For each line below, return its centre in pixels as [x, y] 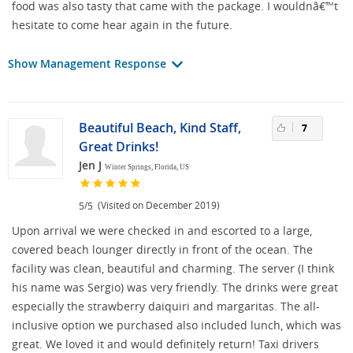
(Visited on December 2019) [156, 204]
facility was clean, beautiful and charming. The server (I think [173, 269]
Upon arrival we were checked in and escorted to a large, [162, 231]
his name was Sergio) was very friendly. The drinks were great [175, 288]
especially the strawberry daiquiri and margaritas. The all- [166, 307]
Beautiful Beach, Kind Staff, [160, 127]
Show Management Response [89, 63]
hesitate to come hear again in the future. [122, 24]
